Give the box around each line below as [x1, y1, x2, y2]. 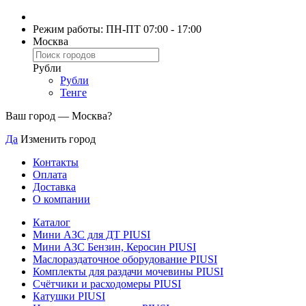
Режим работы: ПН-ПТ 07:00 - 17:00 [33, 23, 201, 35]
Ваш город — [5, 110, 72, 122]
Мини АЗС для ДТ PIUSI [33, 229, 150, 240]
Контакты [33, 156, 79, 168]
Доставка [33, 181, 76, 193]
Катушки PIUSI [33, 290, 105, 302]
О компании [33, 193, 90, 205]
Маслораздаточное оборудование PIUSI [33, 253, 217, 265]
